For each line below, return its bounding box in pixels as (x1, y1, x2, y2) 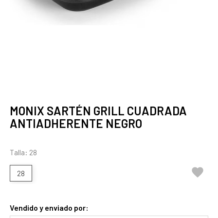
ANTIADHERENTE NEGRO (10, 116, 142, 130)
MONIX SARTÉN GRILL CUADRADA (10, 104, 187, 118)
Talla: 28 (10, 148, 37, 157)
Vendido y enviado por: (10, 203, 89, 212)
